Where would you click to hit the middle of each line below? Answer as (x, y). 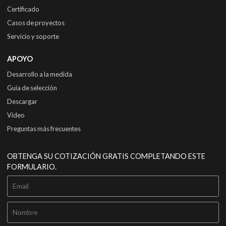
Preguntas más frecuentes (44, 129)
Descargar (22, 101)
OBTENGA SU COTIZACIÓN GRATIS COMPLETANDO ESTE (106, 156)
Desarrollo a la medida (40, 74)
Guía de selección (32, 88)
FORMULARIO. (32, 167)
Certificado (23, 9)
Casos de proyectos (36, 22)
